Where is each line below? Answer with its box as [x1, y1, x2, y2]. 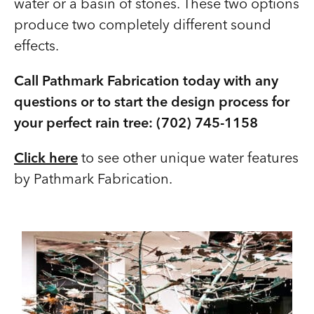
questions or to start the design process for [14, 93, 289, 110]
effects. [14, 36, 59, 54]
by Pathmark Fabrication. [14, 170, 172, 187]
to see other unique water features [78, 149, 299, 166]
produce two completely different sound [14, 15, 271, 33]
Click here [14, 149, 78, 166]
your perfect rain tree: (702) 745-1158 [14, 114, 258, 131]
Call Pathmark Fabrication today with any [14, 71, 278, 89]
